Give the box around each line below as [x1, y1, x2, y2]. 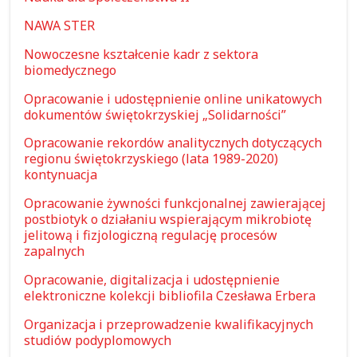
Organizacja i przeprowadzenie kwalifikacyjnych [24, 315, 314, 333]
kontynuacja [24, 166, 98, 184]
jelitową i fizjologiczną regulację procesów [24, 226, 278, 245]
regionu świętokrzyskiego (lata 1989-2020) [24, 150, 279, 168]
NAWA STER [24, 16, 96, 34]
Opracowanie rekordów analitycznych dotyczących [24, 134, 323, 152]
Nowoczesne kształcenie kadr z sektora [24, 45, 259, 63]
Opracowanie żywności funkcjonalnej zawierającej [24, 194, 327, 213]
